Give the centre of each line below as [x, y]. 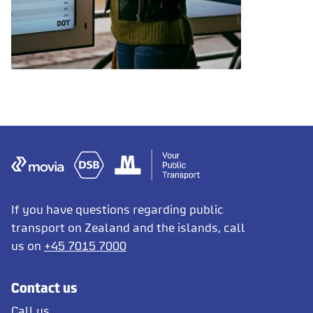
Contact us [44, 288]
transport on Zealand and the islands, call [128, 228]
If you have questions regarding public [117, 210]
